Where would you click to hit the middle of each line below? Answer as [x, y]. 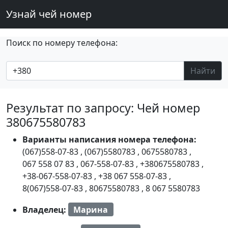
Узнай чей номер [49, 14]
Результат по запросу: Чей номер [103, 108]
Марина [91, 209]
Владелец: [45, 209]
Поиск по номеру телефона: [62, 43]
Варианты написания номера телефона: [109, 139]
